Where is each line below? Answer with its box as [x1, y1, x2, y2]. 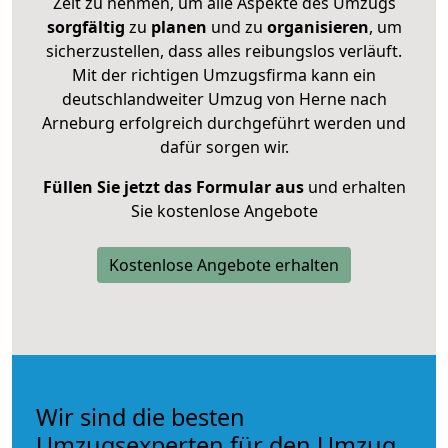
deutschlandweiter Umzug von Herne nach [61, 87, 387, 110]
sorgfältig [46, 15, 125, 38]
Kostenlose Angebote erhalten [109, 253, 339, 276]
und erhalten [303, 175, 406, 198]
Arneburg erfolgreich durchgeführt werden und [42, 111, 406, 134]
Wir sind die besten [36, 400, 245, 433]
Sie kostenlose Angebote [130, 199, 318, 222]
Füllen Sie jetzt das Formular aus [42, 175, 304, 198]
